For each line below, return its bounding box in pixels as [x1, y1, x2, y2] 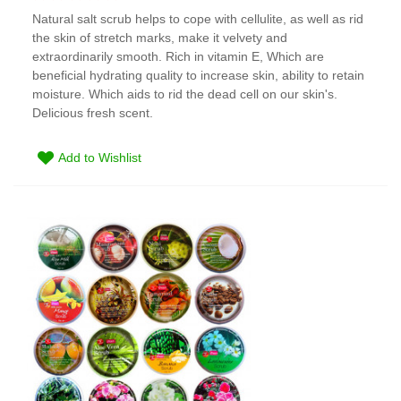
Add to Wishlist [58, 150, 142, 166]
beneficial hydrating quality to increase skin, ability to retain [32, 68, 364, 83]
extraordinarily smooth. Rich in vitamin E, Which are [32, 49, 324, 64]
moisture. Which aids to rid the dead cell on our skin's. [32, 87, 337, 102]
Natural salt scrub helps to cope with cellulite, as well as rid [32, 12, 363, 27]
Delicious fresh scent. [32, 106, 153, 121]
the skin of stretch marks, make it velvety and [32, 30, 287, 46]
